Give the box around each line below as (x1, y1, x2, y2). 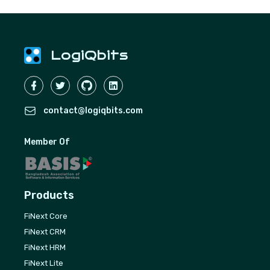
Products (24, 189, 74, 202)
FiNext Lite (24, 259, 63, 268)
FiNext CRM (24, 227, 66, 236)
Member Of (24, 137, 70, 147)
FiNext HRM (24, 243, 66, 252)
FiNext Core (24, 212, 67, 221)
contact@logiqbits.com (43, 105, 143, 116)
